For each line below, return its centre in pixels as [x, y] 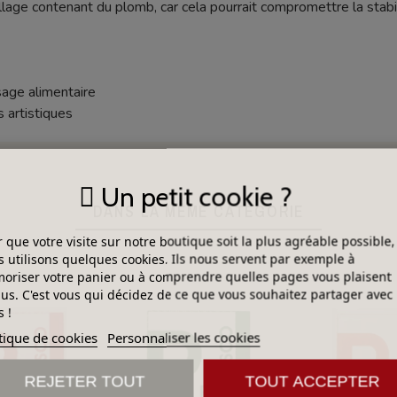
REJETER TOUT [85, 381]
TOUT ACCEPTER [312, 381]
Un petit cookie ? [193, 197]
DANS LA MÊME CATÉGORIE [198, 212]
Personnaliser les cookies [183, 337]
